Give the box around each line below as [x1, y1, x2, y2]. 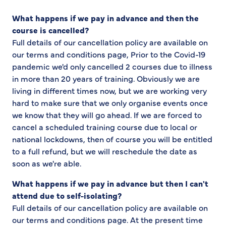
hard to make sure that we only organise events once [12, 97, 208, 108]
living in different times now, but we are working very [12, 85, 207, 96]
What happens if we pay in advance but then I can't [12, 178, 208, 189]
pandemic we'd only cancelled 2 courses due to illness [12, 61, 212, 72]
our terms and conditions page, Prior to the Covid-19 [12, 48, 205, 60]
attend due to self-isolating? [12, 190, 122, 201]
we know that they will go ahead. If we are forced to [12, 109, 202, 121]
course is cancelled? [12, 24, 89, 36]
